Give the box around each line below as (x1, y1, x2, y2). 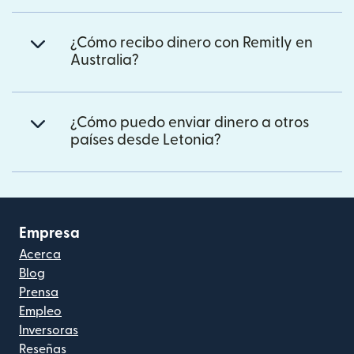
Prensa (19, 285, 58, 299)
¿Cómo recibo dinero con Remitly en (70, 35, 313, 51)
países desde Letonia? (70, 132, 221, 148)
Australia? (70, 52, 139, 68)
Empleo (19, 304, 62, 318)
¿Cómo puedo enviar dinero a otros (70, 115, 309, 130)
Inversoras (19, 323, 78, 337)
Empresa (19, 225, 80, 241)
